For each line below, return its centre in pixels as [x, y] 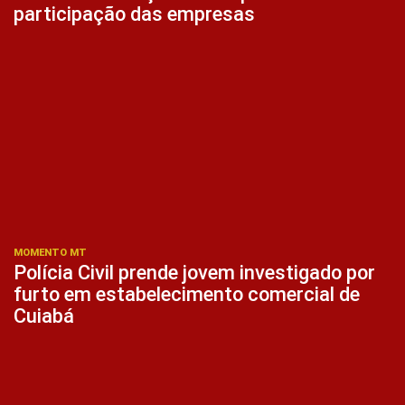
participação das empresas [134, 14]
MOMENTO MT [50, 253]
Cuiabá [44, 316]
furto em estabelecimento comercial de [187, 295]
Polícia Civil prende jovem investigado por [194, 273]
